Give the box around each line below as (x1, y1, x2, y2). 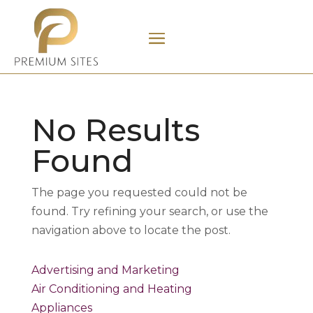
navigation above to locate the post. (31, 224, 231, 237)
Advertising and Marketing (31, 263, 180, 277)
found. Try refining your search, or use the (31, 205, 268, 218)
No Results (31, 111, 200, 149)
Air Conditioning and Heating (31, 282, 192, 296)
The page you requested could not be (31, 186, 247, 199)
